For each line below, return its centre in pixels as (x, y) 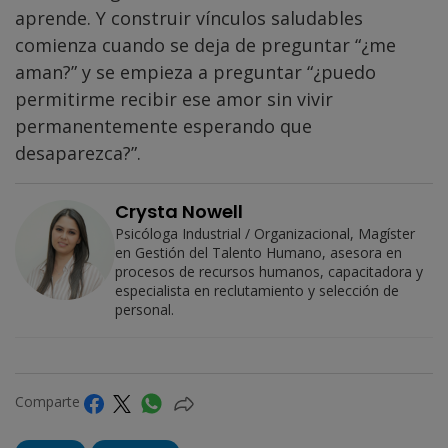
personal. (144, 310)
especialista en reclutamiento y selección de (257, 291)
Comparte (49, 402)
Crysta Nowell (179, 212)
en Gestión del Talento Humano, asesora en (258, 253)
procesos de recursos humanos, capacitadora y (269, 272)
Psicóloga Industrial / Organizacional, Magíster (265, 234)
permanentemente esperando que (163, 126)
